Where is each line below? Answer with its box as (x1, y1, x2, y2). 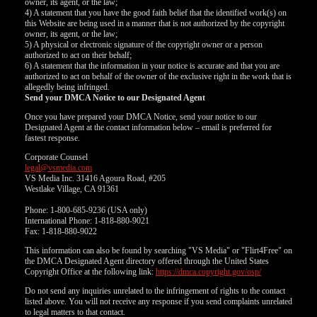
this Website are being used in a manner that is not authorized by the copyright (25, 18, 284, 28)
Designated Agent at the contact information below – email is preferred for (25, 122, 272, 132)
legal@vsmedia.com (25, 163, 92, 173)
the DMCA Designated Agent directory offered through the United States (25, 256, 269, 266)
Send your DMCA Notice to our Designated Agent (25, 93, 205, 103)
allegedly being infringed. (25, 82, 110, 92)
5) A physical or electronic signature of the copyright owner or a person (25, 40, 263, 50)
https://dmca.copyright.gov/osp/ (156, 267, 261, 277)
